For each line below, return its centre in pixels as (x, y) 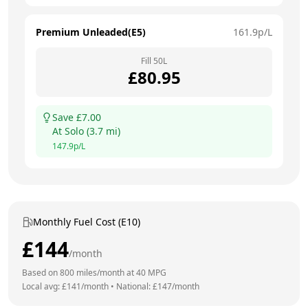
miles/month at (105, 272)
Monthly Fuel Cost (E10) (87, 221)
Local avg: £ (44, 286)
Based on (41, 272)
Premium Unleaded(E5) (91, 32)
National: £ (137, 286)
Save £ (67, 117)
